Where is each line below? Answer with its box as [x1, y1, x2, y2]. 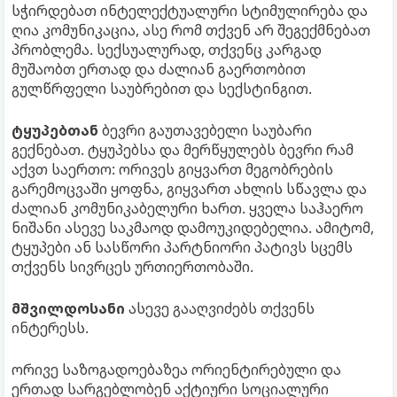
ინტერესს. [12, 317, 89, 338]
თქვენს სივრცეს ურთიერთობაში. [12, 256, 253, 276]
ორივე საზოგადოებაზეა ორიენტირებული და [12, 359, 341, 379]
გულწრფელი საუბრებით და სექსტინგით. [12, 78, 312, 98]
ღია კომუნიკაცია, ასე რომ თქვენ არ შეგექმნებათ [12, 19, 370, 40]
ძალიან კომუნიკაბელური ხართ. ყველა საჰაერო [12, 198, 363, 218]
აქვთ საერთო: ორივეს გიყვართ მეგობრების [12, 159, 333, 179]
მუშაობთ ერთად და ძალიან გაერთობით [12, 58, 306, 79]
